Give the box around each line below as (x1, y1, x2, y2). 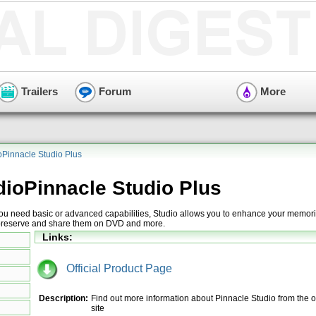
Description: (39, 293, 88, 303)
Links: (42, 231, 73, 243)
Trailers (18, 85, 58, 97)
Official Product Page (58, 262, 172, 274)
